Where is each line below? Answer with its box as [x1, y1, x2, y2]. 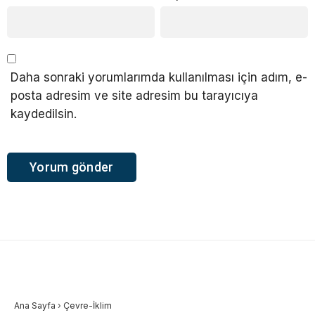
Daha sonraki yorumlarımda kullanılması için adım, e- [11, 70, 307, 84]
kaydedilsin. [11, 106, 77, 121]
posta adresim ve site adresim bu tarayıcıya [11, 88, 258, 103]
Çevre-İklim [63, 300, 112, 311]
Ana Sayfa [14, 300, 56, 311]
